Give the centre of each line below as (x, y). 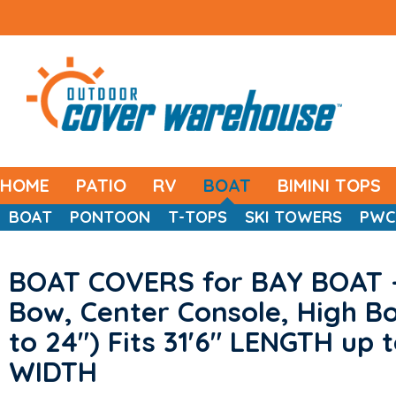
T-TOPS (198, 217)
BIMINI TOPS (329, 185)
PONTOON (110, 217)
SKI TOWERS (293, 217)
